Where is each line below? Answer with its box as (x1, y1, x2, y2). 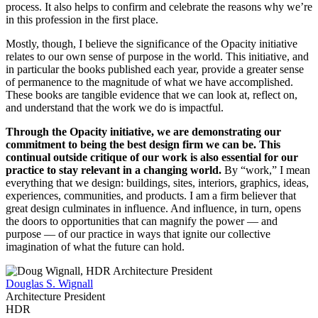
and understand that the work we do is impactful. (6, 101, 224, 114)
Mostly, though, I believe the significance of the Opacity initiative (6, 37, 297, 50)
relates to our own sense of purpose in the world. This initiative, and (6, 50, 309, 62)
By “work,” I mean (221, 163, 310, 176)
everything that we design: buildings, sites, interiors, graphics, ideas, (6, 176, 309, 189)
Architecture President (6, 290, 105, 302)
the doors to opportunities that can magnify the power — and (6, 214, 278, 227)
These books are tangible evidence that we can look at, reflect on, (6, 88, 297, 101)
